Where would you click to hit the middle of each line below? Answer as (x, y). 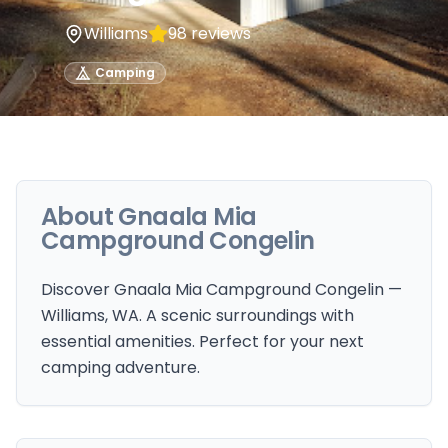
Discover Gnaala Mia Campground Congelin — (221, 289)
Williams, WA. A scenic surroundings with (197, 315)
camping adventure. (120, 367)
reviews (219, 33)
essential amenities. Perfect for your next (202, 341)
